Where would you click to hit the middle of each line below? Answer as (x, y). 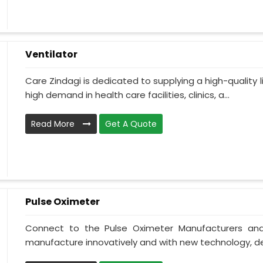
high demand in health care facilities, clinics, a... (127, 95)
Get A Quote (131, 124)
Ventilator (51, 54)
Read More (54, 124)
